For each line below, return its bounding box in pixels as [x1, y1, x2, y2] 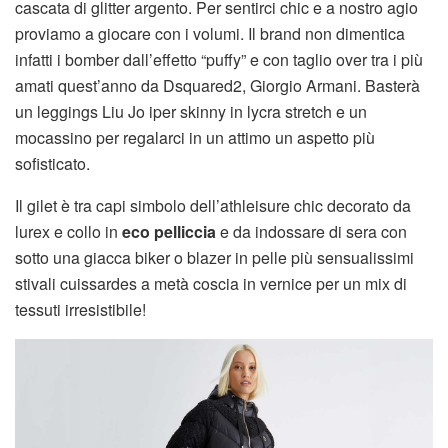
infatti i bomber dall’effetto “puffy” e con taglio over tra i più [15, 48, 423, 72]
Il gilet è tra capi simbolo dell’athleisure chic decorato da [15, 194, 411, 218]
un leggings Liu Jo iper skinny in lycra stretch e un [15, 100, 367, 124]
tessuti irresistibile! [15, 298, 146, 322]
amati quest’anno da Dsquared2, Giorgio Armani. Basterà [15, 74, 420, 98]
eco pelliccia [122, 220, 216, 244]
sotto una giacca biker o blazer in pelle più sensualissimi [15, 246, 414, 270]
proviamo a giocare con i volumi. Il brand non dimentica [15, 22, 405, 46]
